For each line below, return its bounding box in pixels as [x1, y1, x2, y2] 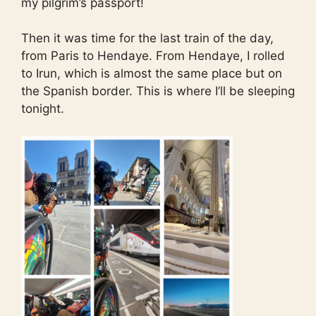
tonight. [21, 102, 64, 116]
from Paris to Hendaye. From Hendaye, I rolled [21, 49, 285, 63]
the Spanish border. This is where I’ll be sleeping [21, 84, 295, 99]
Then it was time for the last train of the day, [21, 31, 274, 46]
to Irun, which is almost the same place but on [21, 66, 282, 81]
